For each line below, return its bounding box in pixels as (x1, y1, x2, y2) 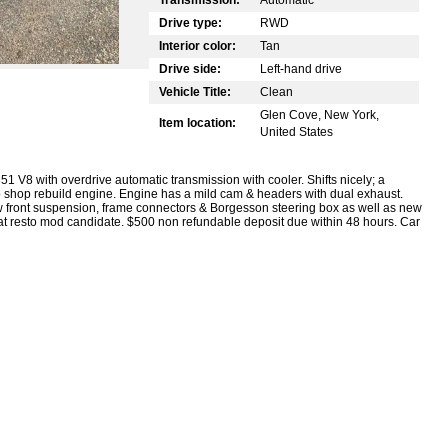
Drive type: (159, 15, 222, 30)
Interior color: (159, 38, 236, 53)
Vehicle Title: (159, 84, 231, 99)
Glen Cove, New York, (260, 107, 379, 122)
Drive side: (159, 61, 221, 76)
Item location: (159, 115, 236, 130)
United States (260, 124, 333, 139)
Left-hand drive (260, 61, 342, 76)
